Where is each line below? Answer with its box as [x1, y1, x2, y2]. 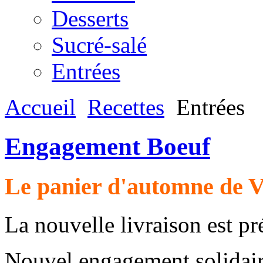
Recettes [87, 95, 164, 120]
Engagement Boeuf [5, 132, 210, 160]
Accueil [5, 95, 76, 120]
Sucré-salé [52, 32, 147, 58]
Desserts [52, 6, 129, 31]
